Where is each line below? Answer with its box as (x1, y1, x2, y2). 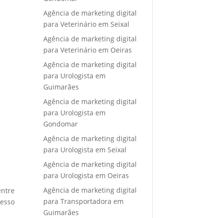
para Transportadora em (43, 196, 124, 206)
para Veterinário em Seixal (43, 19, 130, 29)
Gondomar (43, 119, 78, 128)
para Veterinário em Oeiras (43, 45, 132, 54)
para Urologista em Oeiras (43, 170, 129, 180)
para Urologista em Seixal (43, 145, 127, 154)
